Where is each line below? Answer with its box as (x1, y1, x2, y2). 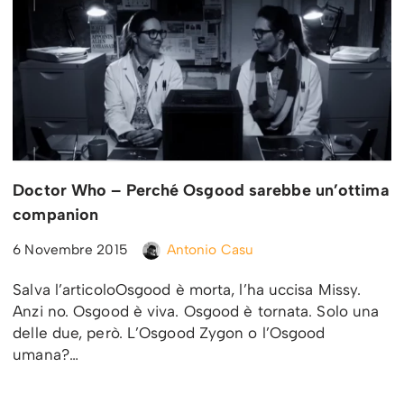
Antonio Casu (166, 241, 254, 259)
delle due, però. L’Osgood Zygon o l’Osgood (13, 324, 326, 343)
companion (13, 205, 99, 225)
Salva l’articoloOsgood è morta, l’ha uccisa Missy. (13, 280, 362, 299)
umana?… (13, 345, 84, 364)
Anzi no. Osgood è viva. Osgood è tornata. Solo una (13, 302, 380, 321)
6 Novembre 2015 (13, 241, 128, 259)
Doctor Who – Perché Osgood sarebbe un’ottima (13, 180, 390, 201)
